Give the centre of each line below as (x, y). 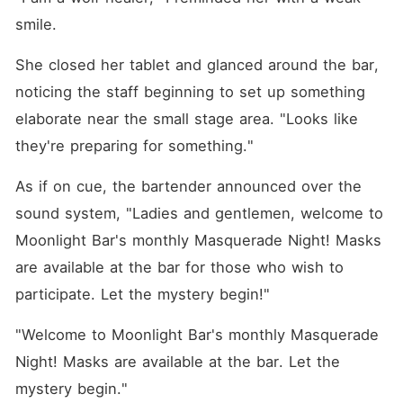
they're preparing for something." (134, 146)
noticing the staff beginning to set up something (190, 92)
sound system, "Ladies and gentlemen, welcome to (199, 213)
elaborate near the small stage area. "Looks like (186, 119)
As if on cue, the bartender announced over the (188, 186)
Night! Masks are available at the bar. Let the (177, 362)
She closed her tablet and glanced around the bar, (197, 65)
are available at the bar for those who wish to (179, 267)
